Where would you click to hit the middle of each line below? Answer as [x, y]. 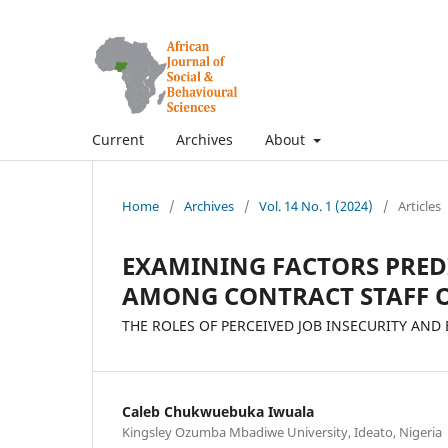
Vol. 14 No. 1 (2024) [316, 205]
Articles [419, 205]
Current [118, 139]
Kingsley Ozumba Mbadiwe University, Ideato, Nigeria [282, 431]
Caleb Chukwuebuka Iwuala [218, 411]
